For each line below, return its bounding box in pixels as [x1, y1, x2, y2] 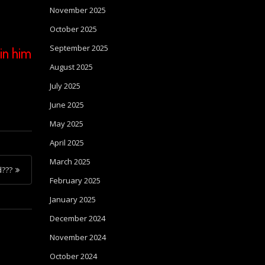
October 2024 [49, 251, 97, 261]
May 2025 [49, 118, 83, 129]
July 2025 [49, 80, 80, 91]
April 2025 [49, 137, 84, 148]
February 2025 [49, 175, 101, 186]
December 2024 [49, 213, 105, 224]
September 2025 [49, 43, 108, 53]
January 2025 [49, 194, 96, 205]
